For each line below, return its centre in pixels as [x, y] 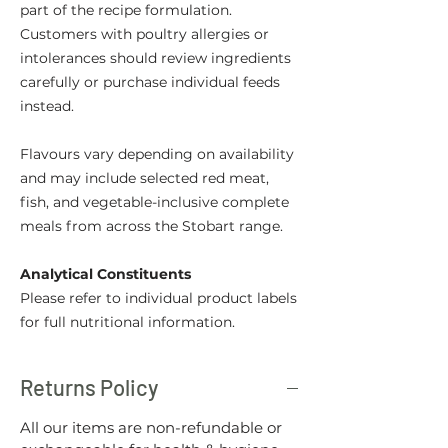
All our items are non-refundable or [151, 428]
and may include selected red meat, [144, 178]
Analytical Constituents [105, 274]
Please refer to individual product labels [158, 298]
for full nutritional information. [127, 322]
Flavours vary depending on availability [157, 154]
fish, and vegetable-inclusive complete [154, 202]
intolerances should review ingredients [155, 58]
